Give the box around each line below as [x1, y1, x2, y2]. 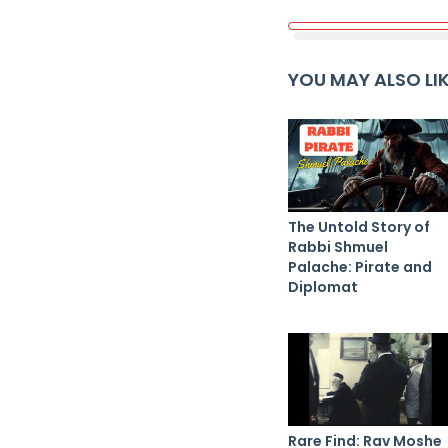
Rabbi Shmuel [288, 236, 388, 257]
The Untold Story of [288, 216, 430, 237]
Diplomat [288, 276, 358, 297]
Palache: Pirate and [288, 256, 432, 277]
